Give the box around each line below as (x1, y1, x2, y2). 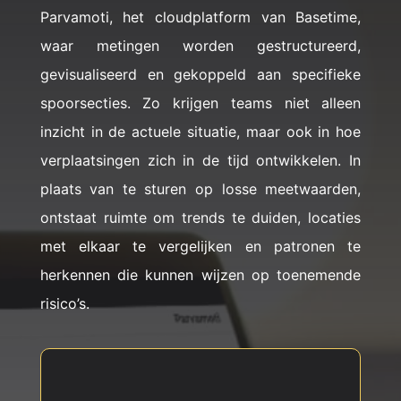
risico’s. (39, 294, 90, 312)
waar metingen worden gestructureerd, (39, 37, 362, 55)
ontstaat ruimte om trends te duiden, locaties (39, 209, 362, 226)
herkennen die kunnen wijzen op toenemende (39, 266, 362, 284)
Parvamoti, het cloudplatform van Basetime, (39, 8, 362, 26)
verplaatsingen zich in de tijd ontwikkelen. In (39, 151, 362, 169)
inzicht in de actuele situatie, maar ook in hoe (39, 123, 362, 141)
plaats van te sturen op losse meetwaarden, (39, 180, 362, 198)
